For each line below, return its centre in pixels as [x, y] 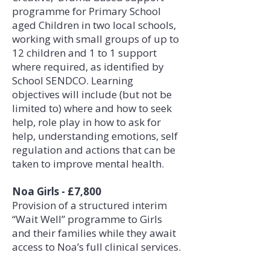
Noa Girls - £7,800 [57, 191]
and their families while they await [94, 233]
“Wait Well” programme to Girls [87, 219]
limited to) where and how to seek [92, 108]
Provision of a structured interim [89, 205]
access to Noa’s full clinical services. [96, 247]
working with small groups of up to [96, 39]
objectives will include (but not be [92, 94]
